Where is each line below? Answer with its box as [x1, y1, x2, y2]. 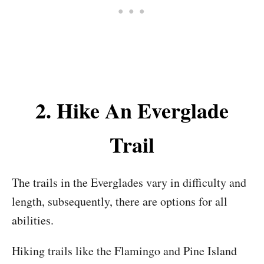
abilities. [12, 212, 54, 228]
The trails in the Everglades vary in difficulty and [12, 174, 246, 190]
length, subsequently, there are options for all [12, 193, 227, 209]
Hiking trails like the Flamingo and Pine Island [12, 243, 237, 259]
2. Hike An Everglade [35, 95, 229, 126]
